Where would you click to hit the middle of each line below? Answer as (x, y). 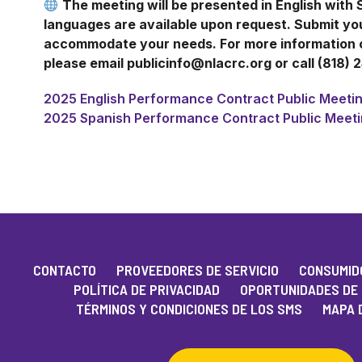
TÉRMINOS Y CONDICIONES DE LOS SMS (189, 309)
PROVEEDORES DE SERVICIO (197, 270)
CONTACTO (64, 270)
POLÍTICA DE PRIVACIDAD (147, 289)
